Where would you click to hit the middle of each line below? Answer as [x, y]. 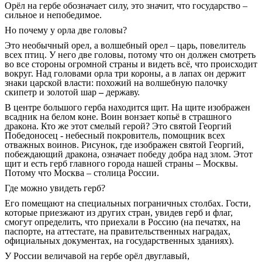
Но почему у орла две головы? [66, 30]
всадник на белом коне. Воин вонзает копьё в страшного [118, 117]
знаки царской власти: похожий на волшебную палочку [116, 83]
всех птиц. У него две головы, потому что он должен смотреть [130, 55]
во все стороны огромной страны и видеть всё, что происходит [131, 64]
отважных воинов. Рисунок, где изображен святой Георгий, [124, 145]
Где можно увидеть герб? [55, 188]
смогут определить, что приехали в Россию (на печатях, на [123, 222]
